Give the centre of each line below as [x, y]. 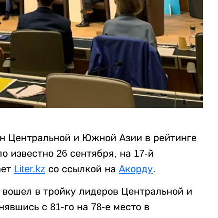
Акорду [136, 169]
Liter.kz [30, 169]
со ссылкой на [82, 169]
